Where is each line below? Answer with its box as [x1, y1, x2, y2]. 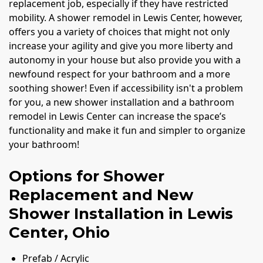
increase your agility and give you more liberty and [9, 39, 233, 52]
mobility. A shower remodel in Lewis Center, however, [9, 11, 242, 24]
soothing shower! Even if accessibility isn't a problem [9, 81, 243, 95]
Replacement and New [9, 185, 193, 204]
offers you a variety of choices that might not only [9, 25, 230, 38]
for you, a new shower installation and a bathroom [9, 95, 234, 109]
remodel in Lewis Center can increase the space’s [9, 109, 226, 123]
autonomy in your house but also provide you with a [9, 53, 241, 66]
